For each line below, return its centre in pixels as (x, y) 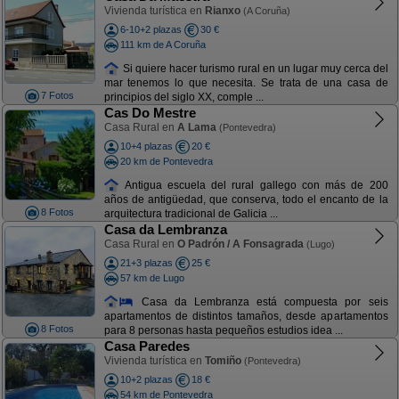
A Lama (196, 127)
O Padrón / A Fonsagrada (240, 244)
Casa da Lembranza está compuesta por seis (261, 301)
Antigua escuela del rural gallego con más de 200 (254, 185)
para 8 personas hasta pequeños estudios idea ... (223, 331)
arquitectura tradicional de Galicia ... (191, 214)
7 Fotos (57, 95)
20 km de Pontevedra (166, 161)
